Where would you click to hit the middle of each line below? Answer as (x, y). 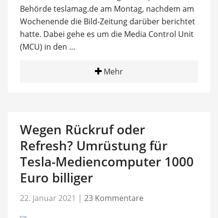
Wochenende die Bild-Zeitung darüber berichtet (107, 21)
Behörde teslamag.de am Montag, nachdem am (107, 9)
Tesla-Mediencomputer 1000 (107, 161)
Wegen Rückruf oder (82, 129)
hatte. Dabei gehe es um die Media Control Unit (107, 34)
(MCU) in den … (47, 46)
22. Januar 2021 (48, 198)
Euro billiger (56, 177)
